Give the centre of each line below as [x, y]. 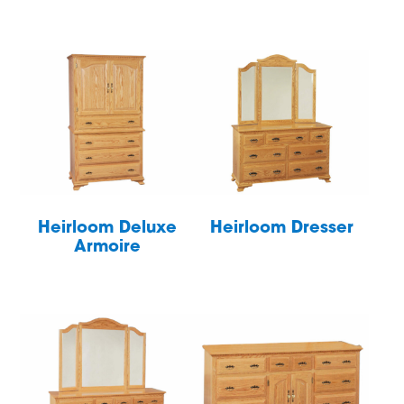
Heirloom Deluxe [108, 229]
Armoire [108, 248]
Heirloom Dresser [282, 229]
